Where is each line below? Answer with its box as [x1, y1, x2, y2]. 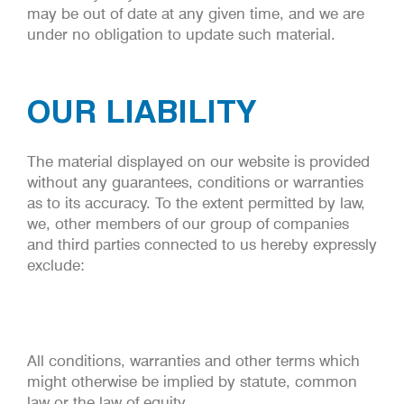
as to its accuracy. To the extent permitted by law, [27, 194, 365, 213]
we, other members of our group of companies [27, 215, 349, 234]
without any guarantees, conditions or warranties [27, 173, 363, 192]
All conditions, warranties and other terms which [27, 351, 360, 370]
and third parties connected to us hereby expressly [27, 235, 377, 254]
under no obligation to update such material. [27, 24, 335, 43]
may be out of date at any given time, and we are [27, 4, 364, 23]
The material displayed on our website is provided [27, 152, 370, 171]
